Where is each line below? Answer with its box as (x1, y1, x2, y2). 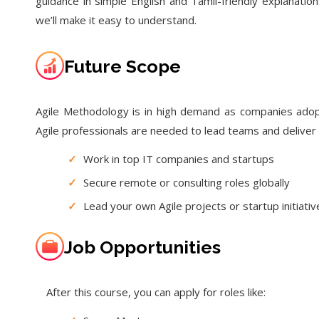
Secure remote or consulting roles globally (83, 174, 290, 189)
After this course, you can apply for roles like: (46, 284, 266, 299)
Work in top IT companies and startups (83, 151, 274, 166)
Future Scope (64, 55, 181, 77)
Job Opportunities (64, 236, 221, 258)
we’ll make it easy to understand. (36, 12, 197, 27)
